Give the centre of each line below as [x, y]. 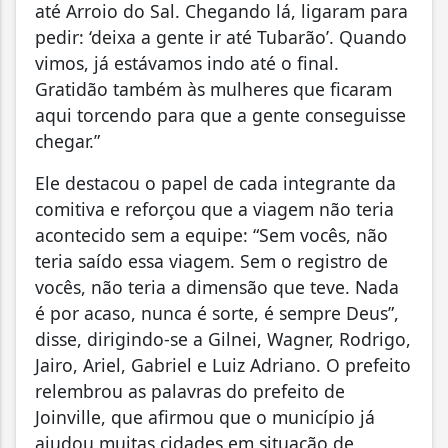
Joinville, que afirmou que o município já [205, 416]
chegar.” [67, 140]
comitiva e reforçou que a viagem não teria [214, 208]
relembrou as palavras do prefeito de [190, 390]
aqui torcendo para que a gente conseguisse [220, 114]
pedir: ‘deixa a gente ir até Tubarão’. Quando [221, 36]
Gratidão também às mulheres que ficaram [213, 88]
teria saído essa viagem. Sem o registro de [211, 260]
